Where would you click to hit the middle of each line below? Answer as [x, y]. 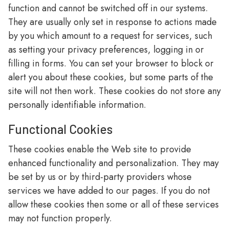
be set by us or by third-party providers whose [100, 177]
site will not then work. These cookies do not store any [114, 91]
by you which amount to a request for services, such [110, 36]
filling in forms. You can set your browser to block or [111, 63]
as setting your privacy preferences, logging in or [106, 50]
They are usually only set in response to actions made [112, 22]
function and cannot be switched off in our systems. [108, 8]
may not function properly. [60, 218]
